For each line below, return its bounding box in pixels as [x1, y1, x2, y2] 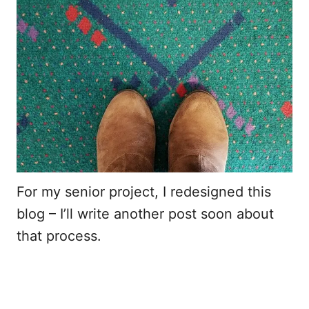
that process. [17, 227, 101, 244]
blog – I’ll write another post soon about [17, 205, 274, 222]
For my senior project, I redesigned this [17, 183, 271, 200]
